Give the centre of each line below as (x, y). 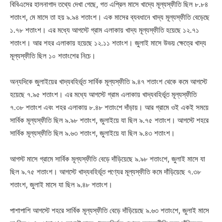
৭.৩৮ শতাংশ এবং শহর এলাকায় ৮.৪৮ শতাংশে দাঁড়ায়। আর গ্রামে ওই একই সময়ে (109, 107)
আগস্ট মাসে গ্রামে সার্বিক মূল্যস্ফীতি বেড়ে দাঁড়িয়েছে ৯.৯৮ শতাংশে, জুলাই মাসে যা (108, 159)
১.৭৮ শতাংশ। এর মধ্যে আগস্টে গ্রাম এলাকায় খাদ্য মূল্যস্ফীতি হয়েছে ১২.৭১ (105, 30)
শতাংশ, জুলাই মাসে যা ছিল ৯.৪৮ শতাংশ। (61, 184)
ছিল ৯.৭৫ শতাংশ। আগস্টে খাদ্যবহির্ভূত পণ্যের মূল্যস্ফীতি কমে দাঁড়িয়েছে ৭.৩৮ (106, 171)
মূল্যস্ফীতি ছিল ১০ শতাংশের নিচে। (53, 55)
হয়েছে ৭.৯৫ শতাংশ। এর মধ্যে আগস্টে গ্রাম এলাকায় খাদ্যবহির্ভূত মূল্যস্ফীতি (103, 94)
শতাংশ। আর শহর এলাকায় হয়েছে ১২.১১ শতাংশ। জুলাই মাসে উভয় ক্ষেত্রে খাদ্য (108, 43)
